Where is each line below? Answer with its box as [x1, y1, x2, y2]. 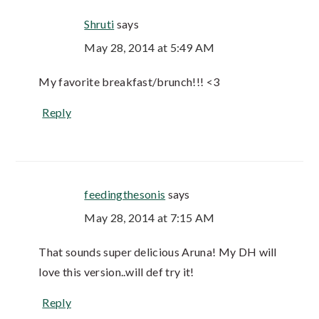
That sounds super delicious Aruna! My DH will [38, 245, 277, 259]
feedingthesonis [84, 187, 166, 202]
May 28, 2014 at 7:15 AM [84, 211, 215, 225]
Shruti [84, 17, 115, 31]
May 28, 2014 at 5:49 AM [84, 41, 215, 55]
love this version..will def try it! [38, 265, 194, 279]
